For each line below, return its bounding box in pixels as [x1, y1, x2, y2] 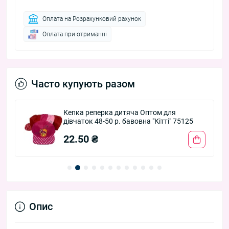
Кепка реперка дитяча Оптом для [63, 108, 176, 117]
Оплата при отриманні [42, 31, 107, 38]
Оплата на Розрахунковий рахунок [42, 15, 141, 23]
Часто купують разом [31, 78, 135, 90]
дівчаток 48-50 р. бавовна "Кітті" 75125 [63, 117, 194, 126]
